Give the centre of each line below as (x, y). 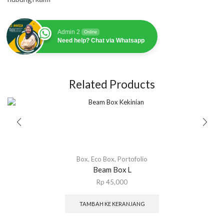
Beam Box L (112, 170)
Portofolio (132, 159)
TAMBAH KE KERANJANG (112, 204)
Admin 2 (69, 32)
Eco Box (103, 159)
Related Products (112, 84)
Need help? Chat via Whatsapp (101, 41)
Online (90, 32)
